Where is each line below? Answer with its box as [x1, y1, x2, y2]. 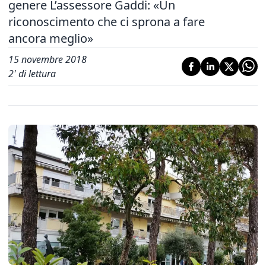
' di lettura [14, 67, 56, 80]
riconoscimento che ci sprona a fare [8, 14, 205, 30]
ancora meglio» [8, 30, 93, 46]
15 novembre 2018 [8, 53, 87, 66]
